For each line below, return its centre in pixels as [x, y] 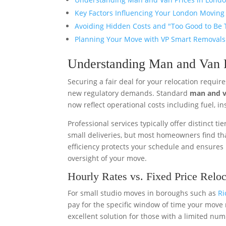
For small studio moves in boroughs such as [143, 193]
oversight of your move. [107, 158]
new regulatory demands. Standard [129, 93]
